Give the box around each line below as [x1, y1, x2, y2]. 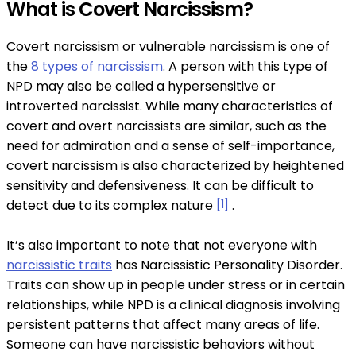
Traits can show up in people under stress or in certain [6, 276, 345, 295]
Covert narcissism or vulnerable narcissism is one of [6, 37, 330, 56]
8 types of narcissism [31, 57, 163, 76]
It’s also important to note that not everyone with [6, 236, 317, 255]
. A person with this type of [163, 57, 328, 76]
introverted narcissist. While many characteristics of [6, 97, 333, 116]
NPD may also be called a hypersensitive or [6, 77, 276, 96]
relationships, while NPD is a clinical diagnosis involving [6, 296, 340, 315]
